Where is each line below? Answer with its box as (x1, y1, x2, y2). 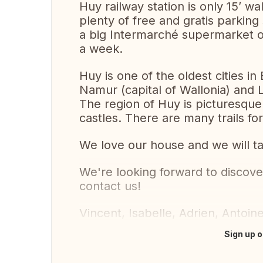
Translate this (87, 234, 150, 246)
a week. (79, 42, 123, 56)
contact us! (79, 179, 141, 193)
